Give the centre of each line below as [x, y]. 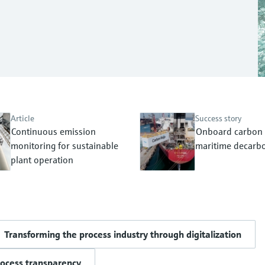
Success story [218, 118]
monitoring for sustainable [64, 146]
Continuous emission [54, 131]
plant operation [42, 160]
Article [22, 118]
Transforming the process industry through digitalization [123, 234]
